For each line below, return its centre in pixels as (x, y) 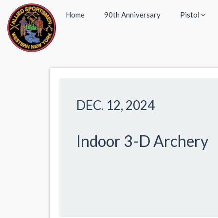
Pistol (191, 15)
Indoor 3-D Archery (142, 141)
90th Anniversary (132, 15)
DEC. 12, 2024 (116, 105)
